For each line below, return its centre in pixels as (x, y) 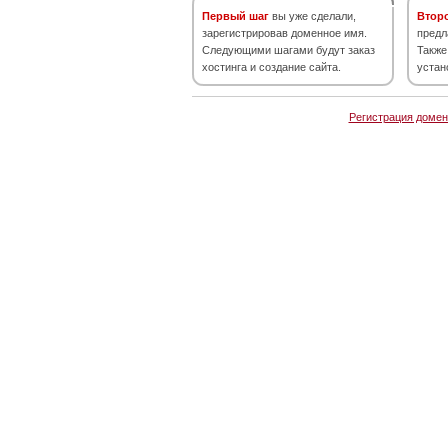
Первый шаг (235, 16)
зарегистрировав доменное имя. (284, 33)
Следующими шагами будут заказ (288, 50)
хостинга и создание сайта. (271, 67)
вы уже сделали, (312, 16)
